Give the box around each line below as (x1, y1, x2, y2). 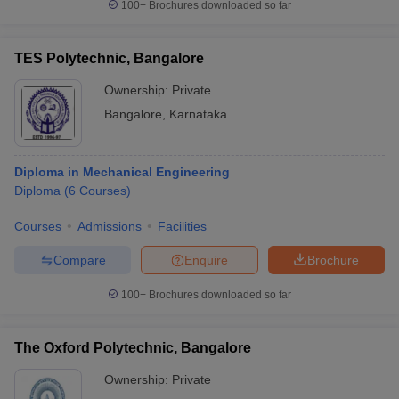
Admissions (77, 219, 142, 233)
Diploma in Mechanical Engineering (14, 165, 230, 179)
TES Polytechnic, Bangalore (14, 51, 204, 66)
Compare (53, 252, 106, 267)
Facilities (158, 219, 207, 233)
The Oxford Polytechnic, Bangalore (14, 340, 251, 355)
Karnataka (169, 107, 227, 121)
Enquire (184, 252, 228, 267)
